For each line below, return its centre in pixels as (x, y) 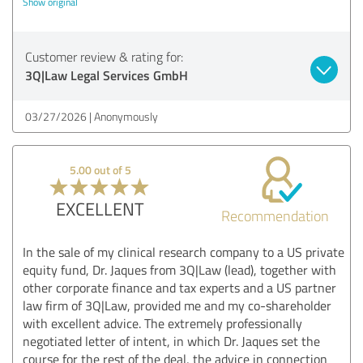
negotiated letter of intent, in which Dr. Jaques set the (171, 341)
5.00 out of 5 (100, 169)
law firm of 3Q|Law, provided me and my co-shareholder (177, 305)
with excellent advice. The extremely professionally (162, 323)
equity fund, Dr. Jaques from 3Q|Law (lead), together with (179, 269)
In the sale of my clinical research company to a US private (184, 252)
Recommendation (275, 215)
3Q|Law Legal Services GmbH (107, 75)
